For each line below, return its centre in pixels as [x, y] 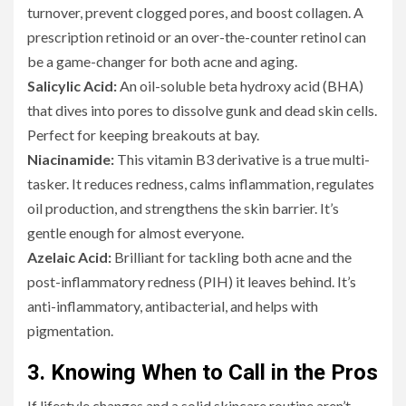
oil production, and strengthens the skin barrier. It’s [183, 208]
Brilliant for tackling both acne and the [232, 257]
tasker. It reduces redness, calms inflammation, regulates [201, 184]
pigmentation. [70, 331]
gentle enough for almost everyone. [135, 233]
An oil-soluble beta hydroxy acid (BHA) [240, 86]
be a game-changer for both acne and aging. [162, 62]
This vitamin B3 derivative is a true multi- [242, 159]
